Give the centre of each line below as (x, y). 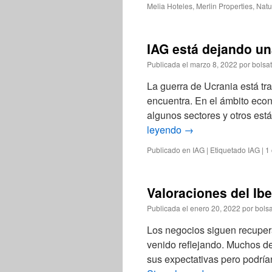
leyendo (165, 130)
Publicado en (169, 150)
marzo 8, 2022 (214, 64)
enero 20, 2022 (215, 208)
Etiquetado (228, 150)
